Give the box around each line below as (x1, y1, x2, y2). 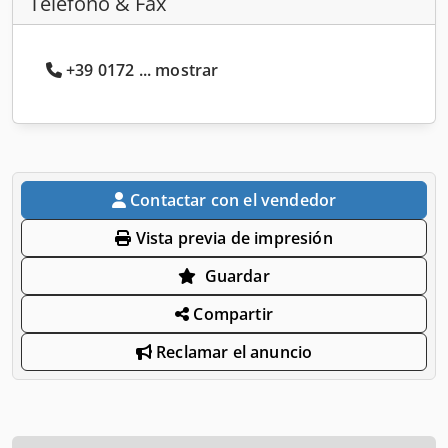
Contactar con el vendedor (130, 188, 337, 211)
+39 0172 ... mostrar (66, 58, 219, 81)
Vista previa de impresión (131, 226, 333, 249)
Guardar (204, 264, 270, 287)
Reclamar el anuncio (151, 340, 313, 363)
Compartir (189, 302, 273, 325)
